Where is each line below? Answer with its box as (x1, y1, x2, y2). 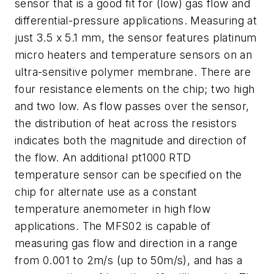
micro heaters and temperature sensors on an (15, 48, 253, 61)
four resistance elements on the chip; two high (15, 82, 255, 95)
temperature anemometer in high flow (15, 202, 210, 215)
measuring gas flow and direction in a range (15, 236, 238, 250)
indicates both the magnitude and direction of (15, 133, 246, 147)
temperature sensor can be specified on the (15, 168, 242, 181)
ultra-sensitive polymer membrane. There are (15, 65, 251, 78)
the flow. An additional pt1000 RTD (15, 150, 191, 164)
